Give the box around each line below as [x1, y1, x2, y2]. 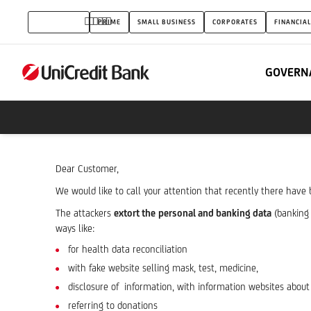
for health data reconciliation [68, 244, 187, 255]
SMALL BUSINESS [137, 17, 196, 26]
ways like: [56, 223, 94, 234]
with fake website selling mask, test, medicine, [68, 262, 258, 274]
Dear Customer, [56, 163, 119, 174]
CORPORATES [212, 17, 258, 26]
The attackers [56, 208, 114, 219]
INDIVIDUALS [36, 17, 81, 26]
